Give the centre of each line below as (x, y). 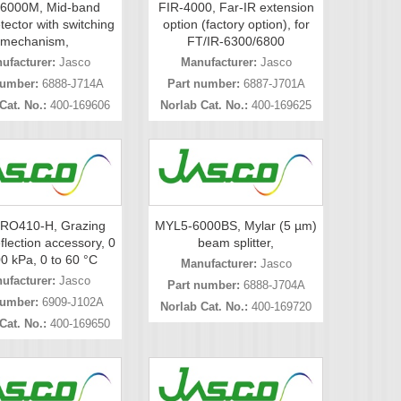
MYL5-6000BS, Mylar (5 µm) (236, 226)
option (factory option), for (236, 24)
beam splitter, (236, 243)
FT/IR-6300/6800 (236, 41)
